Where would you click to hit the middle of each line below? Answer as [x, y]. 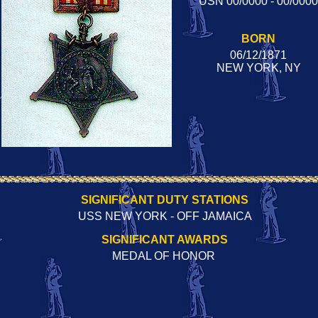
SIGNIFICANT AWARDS [165, 239]
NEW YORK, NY [258, 67]
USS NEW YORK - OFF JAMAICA [165, 216]
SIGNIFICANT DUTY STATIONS [165, 199]
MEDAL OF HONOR [165, 256]
